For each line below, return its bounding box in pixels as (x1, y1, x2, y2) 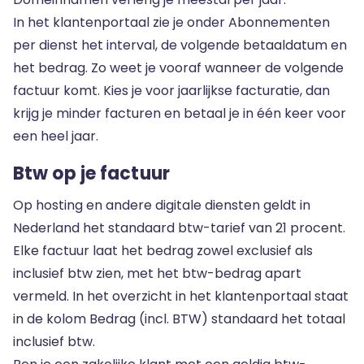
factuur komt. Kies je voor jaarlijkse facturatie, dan (13, 81, 330, 100)
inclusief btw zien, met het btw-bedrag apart (13, 264, 301, 283)
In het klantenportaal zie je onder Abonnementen (13, 13, 330, 32)
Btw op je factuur (13, 161, 170, 186)
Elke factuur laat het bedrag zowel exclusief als (13, 241, 313, 260)
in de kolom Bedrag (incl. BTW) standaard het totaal (13, 310, 345, 328)
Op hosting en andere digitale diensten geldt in (13, 196, 310, 214)
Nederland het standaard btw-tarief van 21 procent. (13, 219, 345, 237)
